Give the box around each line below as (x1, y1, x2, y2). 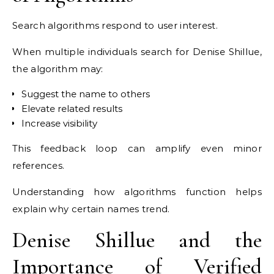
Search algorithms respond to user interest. (12, 19, 218, 31)
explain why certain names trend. (12, 202, 170, 215)
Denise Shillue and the (12, 226, 262, 253)
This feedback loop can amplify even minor (12, 142, 262, 154)
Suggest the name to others (21, 87, 150, 100)
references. (12, 159, 65, 171)
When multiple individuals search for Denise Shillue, (12, 45, 262, 57)
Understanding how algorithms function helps (12, 185, 262, 198)
